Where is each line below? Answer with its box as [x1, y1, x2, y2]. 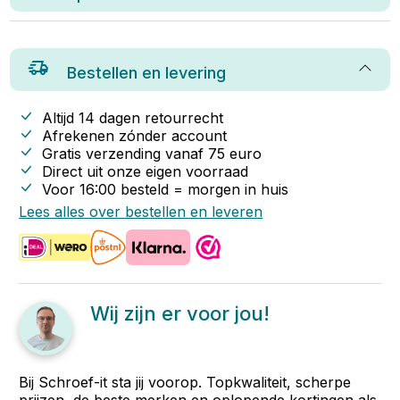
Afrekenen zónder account [42, 127, 228, 145]
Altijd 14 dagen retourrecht [42, 109, 224, 127]
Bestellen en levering [67, 63, 227, 82]
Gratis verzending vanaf [42, 145, 209, 162]
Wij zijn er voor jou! [90, 302, 271, 325]
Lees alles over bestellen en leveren [19, 203, 263, 221]
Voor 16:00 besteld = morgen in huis [42, 180, 289, 198]
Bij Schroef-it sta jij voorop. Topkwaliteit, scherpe [19, 373, 352, 391]
